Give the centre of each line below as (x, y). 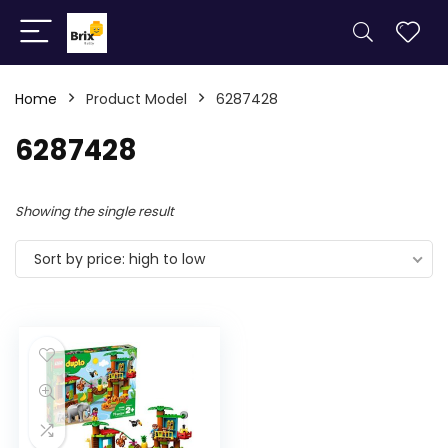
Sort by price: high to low (119, 259)
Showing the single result (94, 211)
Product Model (136, 99)
